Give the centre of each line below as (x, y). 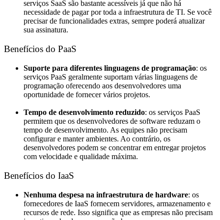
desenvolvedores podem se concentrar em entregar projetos (115, 148)
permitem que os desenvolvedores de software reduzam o (112, 121)
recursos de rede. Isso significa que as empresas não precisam (118, 212)
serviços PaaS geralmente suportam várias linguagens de (110, 77)
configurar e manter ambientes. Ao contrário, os (97, 139)
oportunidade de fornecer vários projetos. (87, 94)
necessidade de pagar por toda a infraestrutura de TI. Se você (118, 12)
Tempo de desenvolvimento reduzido (84, 112)
